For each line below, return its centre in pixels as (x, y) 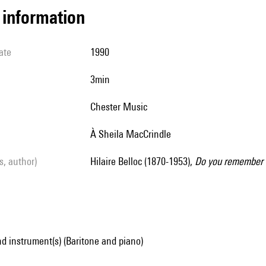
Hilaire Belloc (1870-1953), (145, 161)
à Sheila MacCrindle (134, 134)
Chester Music (121, 107)
